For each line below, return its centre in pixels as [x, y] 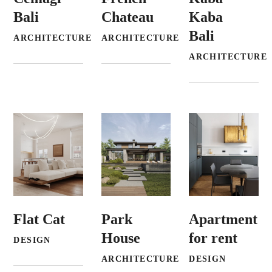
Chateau [127, 17]
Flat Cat [39, 219]
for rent [213, 238]
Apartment [223, 219]
